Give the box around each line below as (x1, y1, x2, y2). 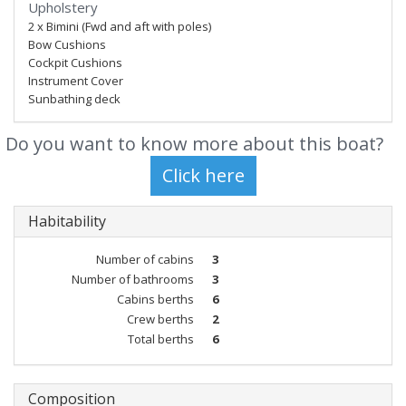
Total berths (128, 331, 194, 347)
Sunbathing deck (28, 91, 121, 107)
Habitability (28, 211, 106, 231)
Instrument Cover (28, 72, 123, 89)
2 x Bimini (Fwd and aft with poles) (28, 18, 211, 34)
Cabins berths (117, 291, 194, 307)
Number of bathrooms (72, 271, 194, 287)
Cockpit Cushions (28, 54, 122, 71)
